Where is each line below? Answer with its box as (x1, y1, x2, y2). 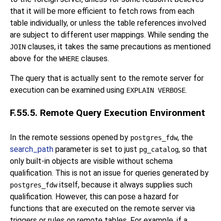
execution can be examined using (10, 85, 126, 95)
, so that (179, 144, 207, 154)
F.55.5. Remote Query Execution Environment (10, 107, 205, 119)
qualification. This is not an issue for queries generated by (10, 168, 209, 178)
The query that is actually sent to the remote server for (10, 74, 204, 83)
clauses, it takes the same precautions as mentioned (26, 42, 211, 52)
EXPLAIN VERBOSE (126, 86, 185, 95)
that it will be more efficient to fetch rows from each (10, 6, 194, 16)
